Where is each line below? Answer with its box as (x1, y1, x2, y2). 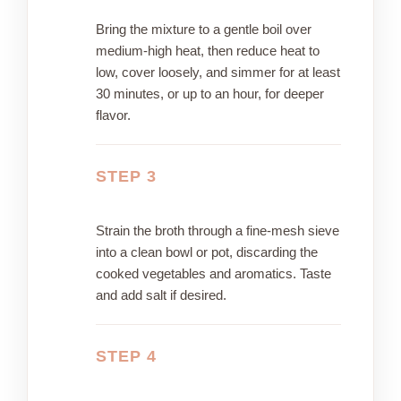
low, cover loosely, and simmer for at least (96, 64, 340, 81)
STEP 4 (96, 347, 157, 366)
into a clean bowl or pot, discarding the (96, 244, 318, 260)
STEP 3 (96, 167, 157, 186)
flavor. (96, 107, 131, 124)
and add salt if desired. (96, 287, 226, 303)
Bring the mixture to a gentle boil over (96, 21, 311, 38)
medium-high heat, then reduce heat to (96, 43, 320, 59)
